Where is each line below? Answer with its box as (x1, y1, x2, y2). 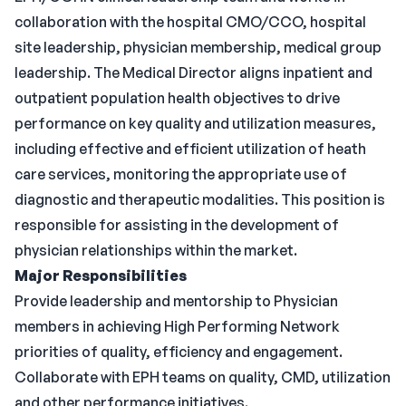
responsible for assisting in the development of (14, 216, 339, 234)
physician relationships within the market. (14, 241, 297, 259)
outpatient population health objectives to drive (14, 89, 340, 107)
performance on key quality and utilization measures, (14, 114, 376, 132)
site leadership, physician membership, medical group (14, 38, 382, 56)
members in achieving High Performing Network (14, 317, 340, 335)
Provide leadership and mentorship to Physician (14, 292, 338, 310)
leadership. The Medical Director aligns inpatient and (14, 63, 372, 82)
